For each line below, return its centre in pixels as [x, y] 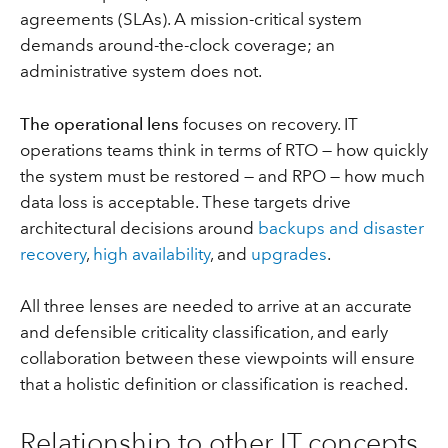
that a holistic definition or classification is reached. [213, 384]
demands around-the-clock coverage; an [177, 45]
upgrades [288, 253]
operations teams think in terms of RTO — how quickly [223, 149]
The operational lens [99, 123]
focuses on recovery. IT [268, 123]
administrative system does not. [140, 71]
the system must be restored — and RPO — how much [222, 175]
